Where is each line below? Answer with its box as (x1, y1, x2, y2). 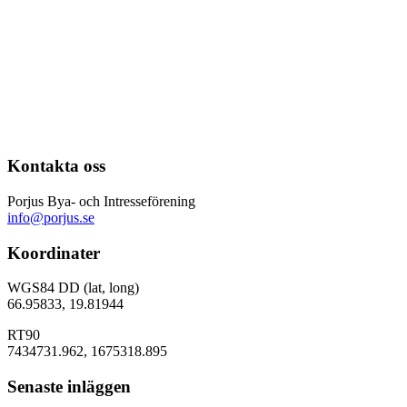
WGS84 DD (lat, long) (7, 280, 139, 296)
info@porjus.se (7, 209, 94, 225)
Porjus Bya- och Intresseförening (7, 193, 195, 209)
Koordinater (7, 243, 100, 263)
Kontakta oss (7, 156, 105, 176)
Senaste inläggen (7, 377, 131, 397)
